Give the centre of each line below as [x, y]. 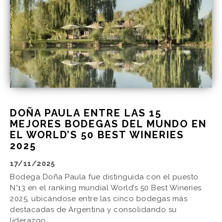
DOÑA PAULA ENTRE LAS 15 [86, 113]
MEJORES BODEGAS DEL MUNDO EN [108, 124]
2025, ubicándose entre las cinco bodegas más [99, 199]
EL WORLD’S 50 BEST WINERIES [97, 135]
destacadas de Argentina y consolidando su [93, 210]
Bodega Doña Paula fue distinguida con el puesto [104, 177]
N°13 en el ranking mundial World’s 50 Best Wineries [106, 188]
